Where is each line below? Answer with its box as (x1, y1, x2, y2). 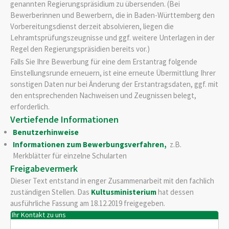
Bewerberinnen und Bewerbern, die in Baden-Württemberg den (10, 10, 215, 20)
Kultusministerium (91, 187, 156, 197)
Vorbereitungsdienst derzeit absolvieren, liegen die (10, 21, 174, 32)
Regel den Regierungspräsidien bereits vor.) (10, 44, 150, 54)
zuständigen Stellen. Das (10, 187, 91, 197)
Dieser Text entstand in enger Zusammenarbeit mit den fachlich (10, 176, 214, 186)
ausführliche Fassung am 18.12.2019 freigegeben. (10, 198, 165, 209)
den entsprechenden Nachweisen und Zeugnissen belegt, (10, 90, 196, 100)
